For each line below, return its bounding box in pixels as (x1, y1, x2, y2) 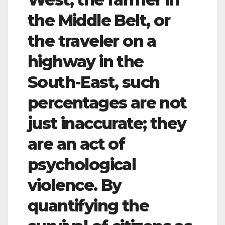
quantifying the (28, 195, 149, 215)
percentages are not (28, 92, 187, 113)
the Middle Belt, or (28, 10, 170, 30)
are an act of (28, 134, 125, 154)
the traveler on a (28, 31, 156, 51)
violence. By (28, 175, 122, 195)
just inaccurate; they (28, 113, 186, 133)
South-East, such (28, 72, 160, 92)
